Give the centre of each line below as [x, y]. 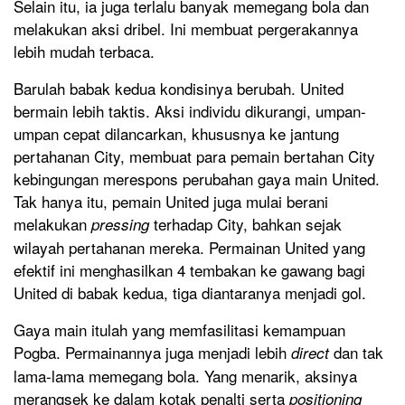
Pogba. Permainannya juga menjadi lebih [152, 352]
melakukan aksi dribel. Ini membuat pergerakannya [186, 28]
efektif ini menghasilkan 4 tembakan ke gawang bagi [189, 269]
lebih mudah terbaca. [84, 51]
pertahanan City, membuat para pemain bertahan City [194, 155]
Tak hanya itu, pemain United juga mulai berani [171, 201]
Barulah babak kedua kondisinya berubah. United [179, 88]
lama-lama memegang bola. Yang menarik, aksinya [185, 375]
